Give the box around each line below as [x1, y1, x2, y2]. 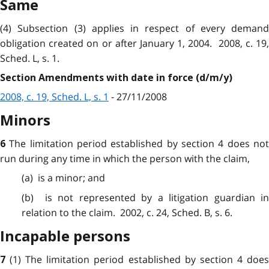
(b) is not [21, 190, 79, 204]
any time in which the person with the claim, [49, 152, 250, 166]
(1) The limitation [10, 252, 94, 266]
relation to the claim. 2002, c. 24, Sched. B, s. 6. [21, 205, 232, 219]
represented [79, 190, 136, 204]
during [19, 152, 49, 166]
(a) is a [21, 171, 55, 185]
